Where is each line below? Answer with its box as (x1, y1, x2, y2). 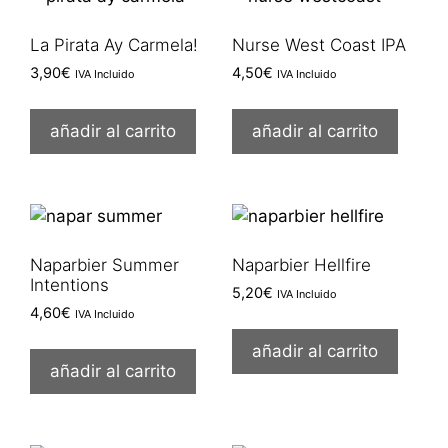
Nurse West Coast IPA (231, 34, 406, 55)
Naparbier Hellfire (231, 254, 371, 275)
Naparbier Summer (30, 254, 179, 275)
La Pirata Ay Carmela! (30, 34, 198, 55)
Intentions (30, 274, 109, 295)
